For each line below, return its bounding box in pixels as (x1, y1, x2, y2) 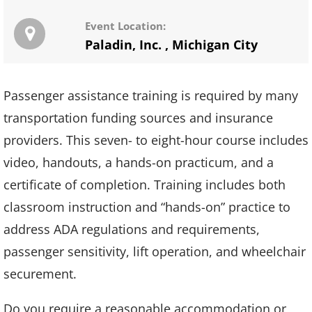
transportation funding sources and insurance (3, 109, 273, 127)
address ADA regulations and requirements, (3, 221, 260, 238)
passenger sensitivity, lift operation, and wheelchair (3, 243, 306, 260)
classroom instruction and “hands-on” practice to (3, 198, 290, 216)
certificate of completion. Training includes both (3, 176, 286, 194)
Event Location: (85, 19, 166, 33)
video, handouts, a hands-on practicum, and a (3, 154, 274, 171)
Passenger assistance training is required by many (3, 87, 298, 104)
